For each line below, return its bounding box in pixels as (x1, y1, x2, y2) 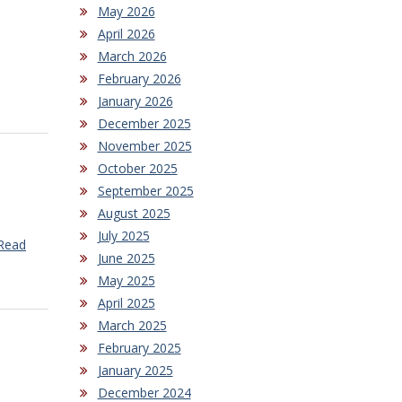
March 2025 (97, 316, 167, 334)
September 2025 (97, 181, 194, 199)
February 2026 (97, 69, 181, 87)
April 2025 (97, 293, 155, 311)
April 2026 (97, 24, 155, 42)
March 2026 (97, 47, 167, 65)
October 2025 (97, 159, 178, 177)
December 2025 (97, 114, 191, 132)
